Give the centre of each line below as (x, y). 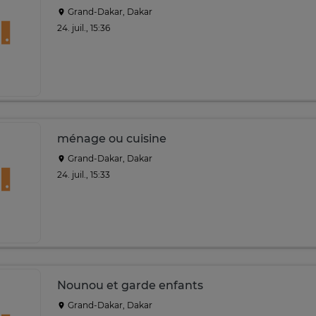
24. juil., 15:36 (84, 28)
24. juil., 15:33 (84, 174)
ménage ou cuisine (112, 139)
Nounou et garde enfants (130, 285)
